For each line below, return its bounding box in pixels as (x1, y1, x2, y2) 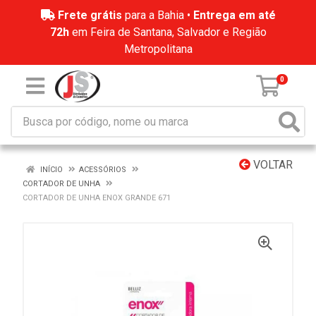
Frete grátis (57, 8, 122, 22)
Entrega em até (193, 8, 276, 22)
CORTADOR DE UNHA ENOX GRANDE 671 (23, 193, 171, 202)
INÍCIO (38, 165, 63, 174)
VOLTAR (250, 158, 293, 171)
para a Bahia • (121, 8, 193, 22)
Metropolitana (123, 42, 193, 56)
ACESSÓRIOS (79, 165, 126, 174)
